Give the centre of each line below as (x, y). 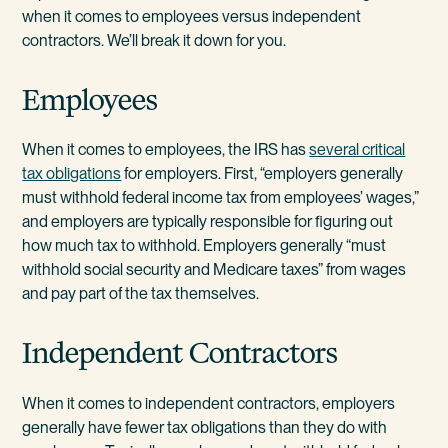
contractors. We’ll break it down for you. (154, 40)
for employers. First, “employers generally (262, 174)
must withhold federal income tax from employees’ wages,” (221, 198)
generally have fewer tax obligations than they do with (205, 428)
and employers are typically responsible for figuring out (208, 222)
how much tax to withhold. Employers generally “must (204, 246)
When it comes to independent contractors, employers (209, 404)
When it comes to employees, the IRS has (166, 150)
